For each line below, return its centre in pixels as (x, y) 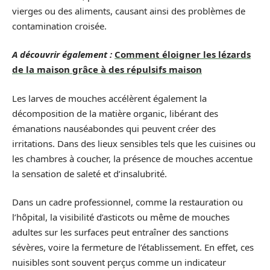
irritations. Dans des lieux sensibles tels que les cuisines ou (134, 143)
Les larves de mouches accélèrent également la (109, 98)
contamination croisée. (59, 26)
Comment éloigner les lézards (183, 54)
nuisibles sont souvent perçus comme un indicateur (119, 262)
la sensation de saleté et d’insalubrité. (89, 173)
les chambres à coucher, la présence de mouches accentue (132, 158)
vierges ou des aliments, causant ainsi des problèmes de (129, 11)
